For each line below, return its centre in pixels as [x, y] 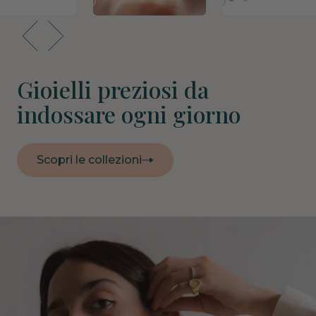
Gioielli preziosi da [113, 90]
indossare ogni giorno [129, 114]
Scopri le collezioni [89, 160]
